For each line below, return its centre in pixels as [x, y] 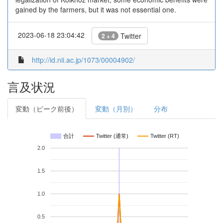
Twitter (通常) [112, 136]
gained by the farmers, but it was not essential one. [96, 9]
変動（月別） [116, 109]
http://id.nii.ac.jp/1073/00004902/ [83, 60]
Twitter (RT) [165, 136]
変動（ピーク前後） [47, 109]
